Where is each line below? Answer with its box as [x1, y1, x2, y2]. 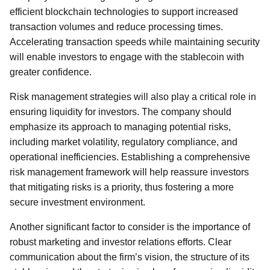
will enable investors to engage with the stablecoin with [10, 52, 244, 62]
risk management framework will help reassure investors [10, 167, 249, 177]
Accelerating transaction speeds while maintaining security [10, 37, 260, 47]
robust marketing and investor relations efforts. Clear [10, 237, 231, 247]
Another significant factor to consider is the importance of [10, 222, 250, 232]
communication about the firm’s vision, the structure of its [10, 252, 250, 262]
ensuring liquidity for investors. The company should [10, 107, 231, 117]
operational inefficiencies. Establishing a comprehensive [10, 152, 250, 162]
